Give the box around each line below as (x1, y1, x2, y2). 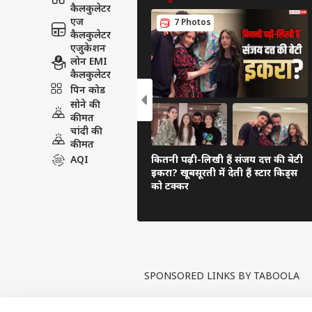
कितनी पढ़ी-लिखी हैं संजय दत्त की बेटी (151, 153, 303, 167)
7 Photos (174, 17, 211, 29)
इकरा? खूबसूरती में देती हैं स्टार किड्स (151, 166, 297, 180)
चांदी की (70, 125, 102, 139)
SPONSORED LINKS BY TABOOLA (144, 270, 299, 283)
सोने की (70, 99, 100, 112)
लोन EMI (70, 56, 107, 69)
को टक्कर (151, 180, 189, 194)
